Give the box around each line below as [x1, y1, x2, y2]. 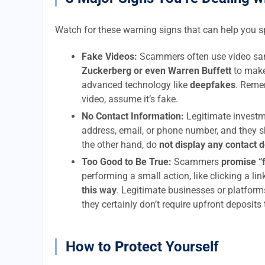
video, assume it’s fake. [82, 93, 178, 105]
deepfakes [190, 79, 235, 91]
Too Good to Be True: [82, 156, 172, 167]
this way [82, 185, 117, 196]
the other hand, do [82, 139, 159, 150]
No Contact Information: [82, 111, 184, 122]
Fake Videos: [82, 51, 137, 62]
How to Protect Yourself [66, 238, 219, 255]
